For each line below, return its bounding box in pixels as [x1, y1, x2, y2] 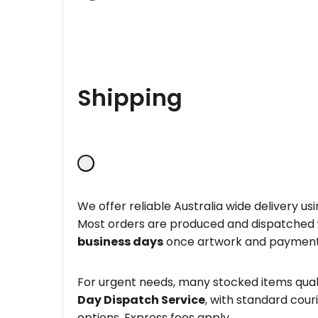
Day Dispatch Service [77, 291, 205, 308]
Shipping [77, 82, 182, 114]
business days [77, 233, 163, 250]
